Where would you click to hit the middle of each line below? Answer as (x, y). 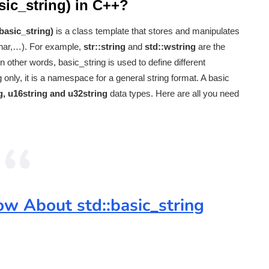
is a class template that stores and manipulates (147, 31)
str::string (104, 47)
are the (210, 47)
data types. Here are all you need (173, 94)
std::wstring (170, 47)
